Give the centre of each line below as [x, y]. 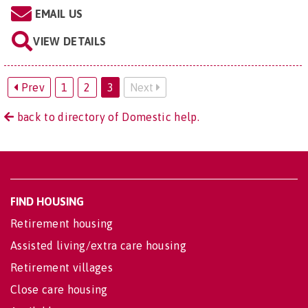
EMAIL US [59, 13]
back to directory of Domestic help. [107, 117]
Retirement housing [62, 223]
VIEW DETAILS [70, 41]
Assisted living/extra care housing [98, 245]
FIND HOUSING [47, 201]
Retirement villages [62, 267]
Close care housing [59, 289]
